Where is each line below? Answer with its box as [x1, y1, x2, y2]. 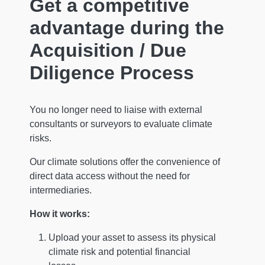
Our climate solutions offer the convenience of [30, 156, 220, 167]
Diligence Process [30, 62, 194, 83]
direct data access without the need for [30, 170, 190, 181]
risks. [30, 132, 51, 143]
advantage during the [30, 17, 224, 38]
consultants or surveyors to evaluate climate [30, 118, 212, 129]
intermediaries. [30, 185, 94, 195]
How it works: [30, 208, 90, 219]
